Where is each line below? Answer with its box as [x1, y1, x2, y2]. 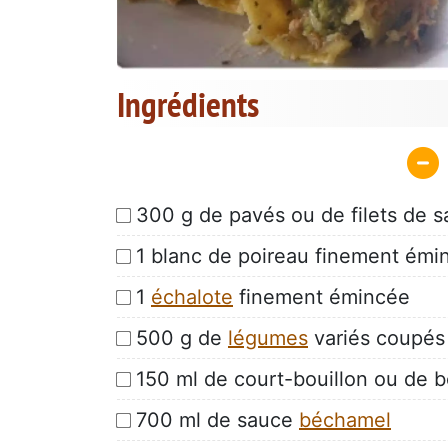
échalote [151, 284, 233, 309]
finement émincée [233, 284, 410, 309]
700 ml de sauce [136, 407, 299, 432]
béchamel [299, 407, 391, 432]
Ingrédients [117, 81, 259, 128]
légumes [228, 325, 308, 350]
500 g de [136, 325, 228, 350]
